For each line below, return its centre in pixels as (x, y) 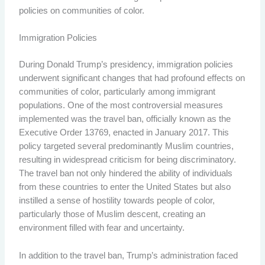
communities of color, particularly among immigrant (117, 92)
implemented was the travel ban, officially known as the (125, 119)
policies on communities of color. (81, 10)
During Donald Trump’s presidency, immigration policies (126, 65)
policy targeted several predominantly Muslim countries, (126, 146)
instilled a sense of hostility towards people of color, (117, 201)
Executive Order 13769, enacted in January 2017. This (124, 133)
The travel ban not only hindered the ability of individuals (125, 174)
